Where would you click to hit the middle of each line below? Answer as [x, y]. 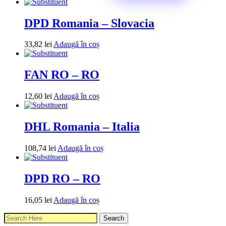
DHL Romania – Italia [82, 127]
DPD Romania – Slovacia [89, 23]
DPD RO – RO [62, 179]
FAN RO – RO [62, 75]
